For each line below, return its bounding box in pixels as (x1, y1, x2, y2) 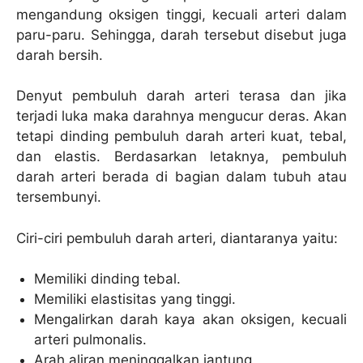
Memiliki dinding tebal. (34, 271, 181, 288)
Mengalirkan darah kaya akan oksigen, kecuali (34, 311, 347, 328)
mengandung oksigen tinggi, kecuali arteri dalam (16, 6, 347, 23)
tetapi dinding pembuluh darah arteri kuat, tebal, (16, 128, 347, 145)
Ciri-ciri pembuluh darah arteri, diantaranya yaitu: (16, 229, 338, 246)
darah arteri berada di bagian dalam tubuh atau (16, 169, 347, 186)
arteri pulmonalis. (34, 331, 147, 348)
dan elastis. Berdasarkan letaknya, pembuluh (16, 148, 347, 165)
